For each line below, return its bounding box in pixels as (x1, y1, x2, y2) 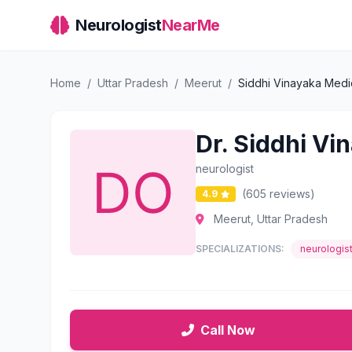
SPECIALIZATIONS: (196, 243, 284, 255)
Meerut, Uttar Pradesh (211, 212, 328, 225)
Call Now (200, 322, 255, 338)
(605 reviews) (242, 187, 315, 200)
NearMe (161, 16, 220, 35)
